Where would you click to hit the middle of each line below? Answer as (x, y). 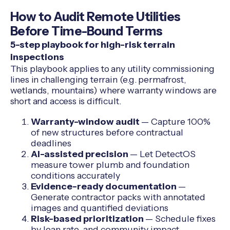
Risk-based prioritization (88, 219)
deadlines (51, 143)
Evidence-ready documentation (104, 186)
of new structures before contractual (107, 132)
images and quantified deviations (99, 208)
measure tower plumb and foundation (110, 165)
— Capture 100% (176, 122)
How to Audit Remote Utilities (95, 16)
